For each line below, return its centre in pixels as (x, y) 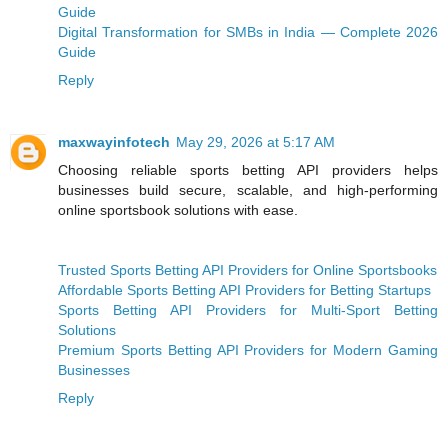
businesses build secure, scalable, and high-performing (248, 189)
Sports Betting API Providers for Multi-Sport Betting (248, 309)
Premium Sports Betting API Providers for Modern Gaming (248, 349)
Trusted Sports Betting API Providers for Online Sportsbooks (247, 269)
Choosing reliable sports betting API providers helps (248, 169)
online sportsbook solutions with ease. (178, 209)
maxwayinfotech (114, 141)
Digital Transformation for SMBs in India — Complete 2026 (248, 31)
